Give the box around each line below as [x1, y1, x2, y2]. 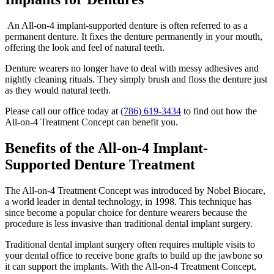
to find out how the [181, 106, 257, 117]
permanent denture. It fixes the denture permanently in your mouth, [5, 31, 262, 42]
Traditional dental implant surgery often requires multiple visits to [5, 239, 255, 250]
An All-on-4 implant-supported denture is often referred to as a [5, 20, 248, 31]
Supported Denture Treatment [5, 157, 195, 173]
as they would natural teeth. [5, 85, 111, 96]
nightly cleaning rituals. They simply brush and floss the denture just [5, 74, 267, 85]
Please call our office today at [5, 106, 120, 117]
